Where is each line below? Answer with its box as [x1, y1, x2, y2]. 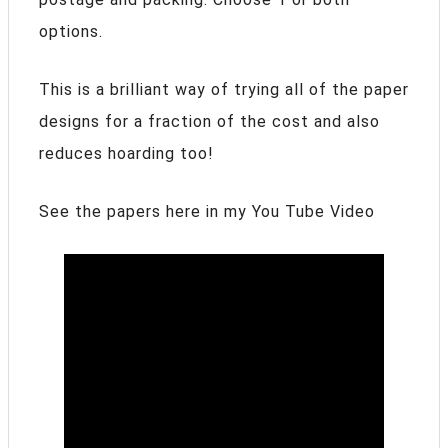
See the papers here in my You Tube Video [39, 202, 375, 222]
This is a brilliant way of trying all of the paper [39, 80, 409, 100]
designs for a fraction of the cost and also [39, 112, 380, 132]
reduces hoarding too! [39, 144, 214, 164]
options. [39, 22, 103, 42]
